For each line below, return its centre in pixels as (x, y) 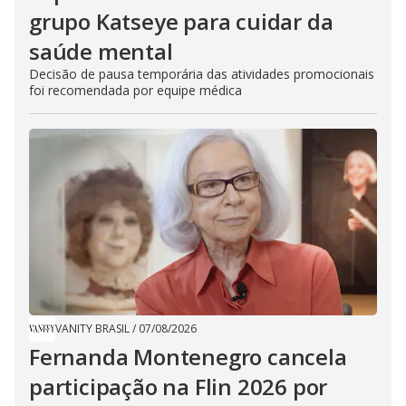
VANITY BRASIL (92, 329)
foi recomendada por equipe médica (135, 91)
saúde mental (101, 52)
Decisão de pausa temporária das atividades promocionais (202, 74)
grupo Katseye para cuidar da (181, 22)
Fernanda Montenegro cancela (188, 357)
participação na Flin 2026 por (179, 387)
